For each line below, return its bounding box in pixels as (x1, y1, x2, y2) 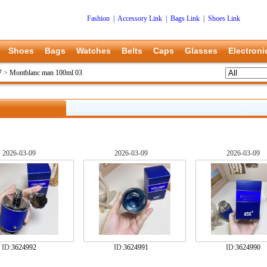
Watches (76, 46, 111, 55)
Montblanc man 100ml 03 (10, 69, 82, 77)
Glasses (185, 46, 218, 55)
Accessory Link (117, 14, 162, 23)
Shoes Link (208, 14, 240, 23)
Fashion (87, 14, 110, 23)
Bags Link (170, 14, 200, 23)
